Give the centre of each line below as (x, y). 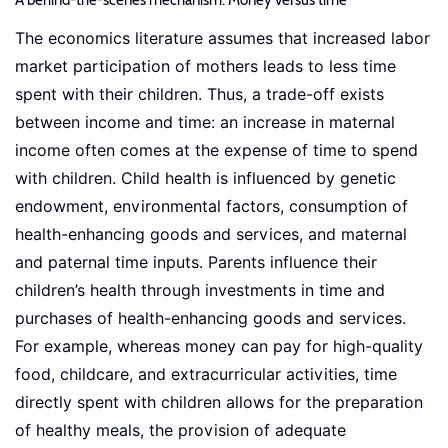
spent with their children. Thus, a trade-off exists (199, 95)
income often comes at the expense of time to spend (216, 151)
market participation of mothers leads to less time (205, 67)
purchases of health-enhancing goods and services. (210, 319)
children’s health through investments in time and (200, 291)
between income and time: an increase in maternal (205, 123)
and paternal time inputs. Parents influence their (196, 263)
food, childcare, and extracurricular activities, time (206, 375)
